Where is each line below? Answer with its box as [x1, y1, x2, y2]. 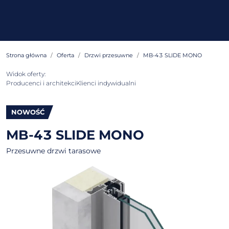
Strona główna [6, 52, 47, 59]
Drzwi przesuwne [84, 52, 133, 59]
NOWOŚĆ [11, 108, 45, 116]
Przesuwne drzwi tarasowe [6, 146, 101, 155]
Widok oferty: [6, 70, 45, 78]
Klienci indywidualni [76, 79, 136, 87]
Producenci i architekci [6, 79, 76, 87]
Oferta [57, 52, 74, 59]
